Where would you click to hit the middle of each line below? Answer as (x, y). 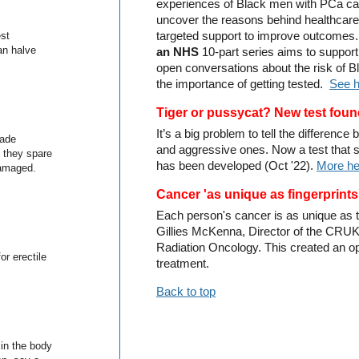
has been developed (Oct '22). (236, 166)
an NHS (177, 52)
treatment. (183, 264)
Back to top (186, 292)
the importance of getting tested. (243, 85)
